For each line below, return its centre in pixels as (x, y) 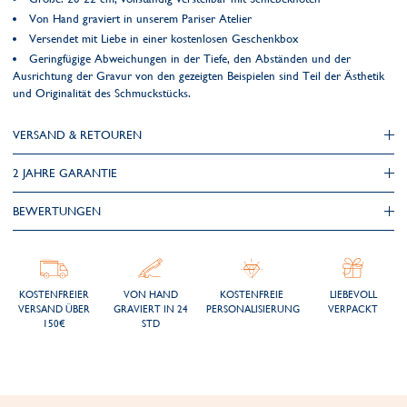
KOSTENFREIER (54, 295)
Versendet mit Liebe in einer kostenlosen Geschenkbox (164, 39)
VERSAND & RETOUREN (77, 135)
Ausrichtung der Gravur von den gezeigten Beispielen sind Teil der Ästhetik (199, 76)
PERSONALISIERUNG (253, 309)
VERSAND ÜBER (54, 309)
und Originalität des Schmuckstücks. (102, 93)
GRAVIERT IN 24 (150, 309)
